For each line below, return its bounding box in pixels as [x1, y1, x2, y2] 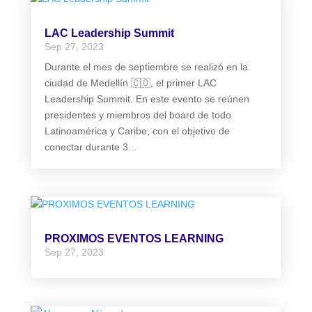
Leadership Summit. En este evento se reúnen [44, 93, 249, 104]
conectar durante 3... [44, 141, 136, 153]
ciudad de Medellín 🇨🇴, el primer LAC [44, 77, 217, 88]
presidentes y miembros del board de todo [44, 109, 231, 120]
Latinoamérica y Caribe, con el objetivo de [44, 125, 230, 136]
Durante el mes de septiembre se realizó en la [44, 61, 248, 72]
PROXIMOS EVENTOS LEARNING [44, 233, 224, 245]
